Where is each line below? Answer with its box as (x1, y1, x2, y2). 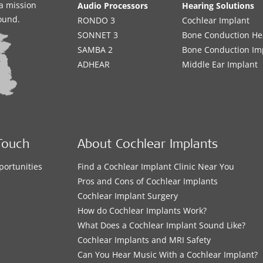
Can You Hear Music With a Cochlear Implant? (77, 248, 258, 260)
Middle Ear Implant (182, 59, 258, 70)
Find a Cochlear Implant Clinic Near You (77, 160, 235, 172)
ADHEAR (77, 59, 110, 70)
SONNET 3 (77, 29, 119, 41)
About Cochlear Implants (77, 139, 218, 151)
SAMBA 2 (77, 44, 113, 55)
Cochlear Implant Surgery (77, 190, 178, 201)
